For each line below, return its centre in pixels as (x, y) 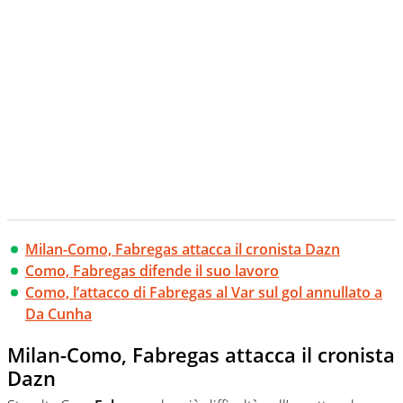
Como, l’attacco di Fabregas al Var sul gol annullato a (204, 293)
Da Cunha (58, 314)
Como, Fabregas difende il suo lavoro (152, 271)
